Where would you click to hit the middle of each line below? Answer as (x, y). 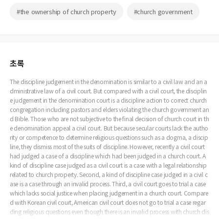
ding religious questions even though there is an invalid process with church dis (109, 212)
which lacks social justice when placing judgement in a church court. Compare (109, 193)
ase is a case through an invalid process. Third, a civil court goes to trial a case (108, 184)
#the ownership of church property (66, 12)
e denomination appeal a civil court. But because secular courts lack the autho (109, 128)
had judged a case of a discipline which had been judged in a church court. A (108, 156)
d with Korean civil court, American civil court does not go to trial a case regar (108, 202)
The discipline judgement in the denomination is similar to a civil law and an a (109, 82)
